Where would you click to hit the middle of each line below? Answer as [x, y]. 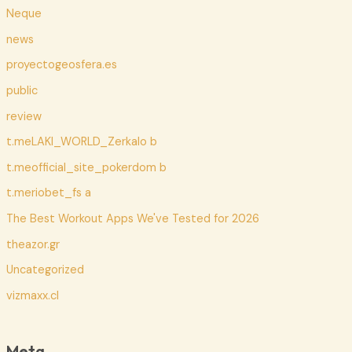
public [22, 90]
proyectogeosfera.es [61, 65]
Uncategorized [45, 270]
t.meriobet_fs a [48, 193]
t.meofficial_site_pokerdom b [86, 167]
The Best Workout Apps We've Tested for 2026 [132, 219]
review [24, 116]
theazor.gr [33, 244]
